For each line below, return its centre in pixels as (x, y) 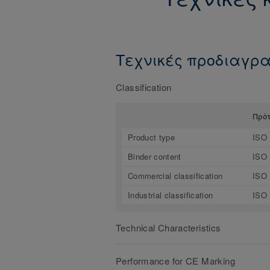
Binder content (155, 156)
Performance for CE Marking (175, 260)
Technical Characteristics (168, 227)
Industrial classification (171, 195)
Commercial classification (175, 175)
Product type (151, 137)
